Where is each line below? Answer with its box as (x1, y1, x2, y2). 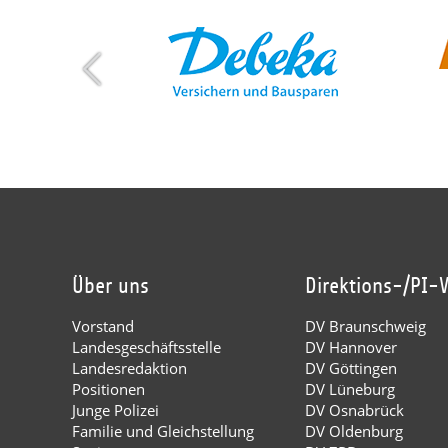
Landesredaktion (72, 357, 187, 378)
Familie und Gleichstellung (72, 420, 254, 441)
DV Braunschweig (305, 315, 427, 336)
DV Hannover (305, 336, 398, 357)
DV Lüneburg (305, 378, 396, 399)
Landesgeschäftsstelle (72, 336, 221, 357)
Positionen (72, 378, 145, 399)
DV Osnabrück (305, 399, 405, 420)
